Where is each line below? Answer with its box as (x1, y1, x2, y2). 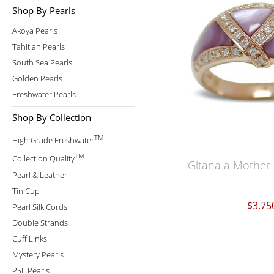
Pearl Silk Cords (12, 201, 67, 212)
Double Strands (12, 217, 68, 228)
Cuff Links (12, 232, 47, 244)
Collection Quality (12, 153, 75, 165)
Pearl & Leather (12, 169, 67, 180)
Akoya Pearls (12, 25, 57, 36)
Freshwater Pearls (12, 89, 76, 100)
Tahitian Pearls (12, 41, 65, 52)
